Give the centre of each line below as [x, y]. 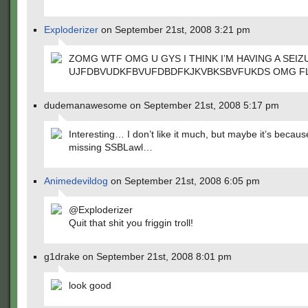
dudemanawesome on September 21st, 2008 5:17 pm [162, 105]
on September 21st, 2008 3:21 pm [174, 30]
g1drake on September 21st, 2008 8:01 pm [138, 256]
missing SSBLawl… [111, 147]
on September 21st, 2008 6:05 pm [184, 181]
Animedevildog [76, 181]
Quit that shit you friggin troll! [131, 223]
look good [90, 285]
